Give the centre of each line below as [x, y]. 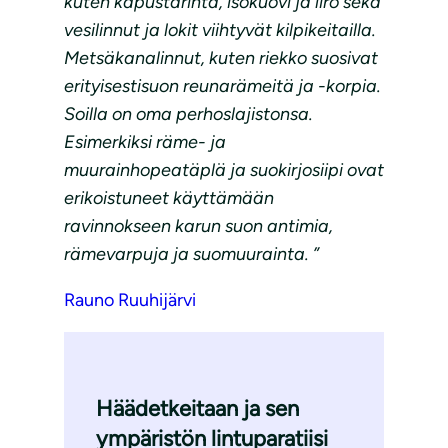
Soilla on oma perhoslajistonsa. [188, 114]
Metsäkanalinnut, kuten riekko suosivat [221, 58]
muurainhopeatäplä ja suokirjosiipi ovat [224, 170]
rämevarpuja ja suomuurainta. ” [191, 254]
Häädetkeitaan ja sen [197, 409]
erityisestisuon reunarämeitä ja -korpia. [222, 86]
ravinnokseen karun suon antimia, [198, 226]
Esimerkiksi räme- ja [145, 142]
